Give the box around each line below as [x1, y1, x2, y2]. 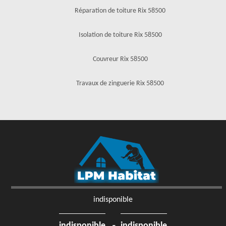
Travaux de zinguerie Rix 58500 [76, 80, 164, 87]
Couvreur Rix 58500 [92, 55, 148, 63]
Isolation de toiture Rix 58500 [78, 31, 162, 39]
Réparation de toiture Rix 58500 [75, 7, 165, 15]
